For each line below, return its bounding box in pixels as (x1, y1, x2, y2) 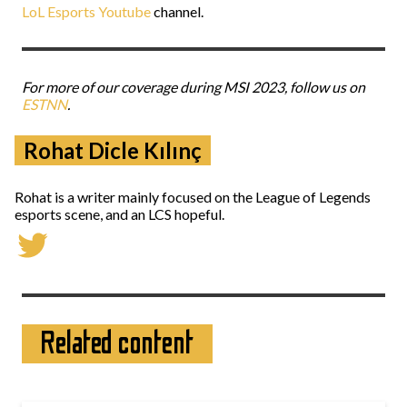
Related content (40, 325, 194, 362)
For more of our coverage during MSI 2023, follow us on (22, 78, 365, 95)
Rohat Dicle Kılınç (24, 137, 202, 164)
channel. (151, 3, 203, 20)
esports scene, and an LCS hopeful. (15, 205, 224, 223)
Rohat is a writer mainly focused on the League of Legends (15, 188, 371, 205)
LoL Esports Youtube (22, 3, 151, 20)
